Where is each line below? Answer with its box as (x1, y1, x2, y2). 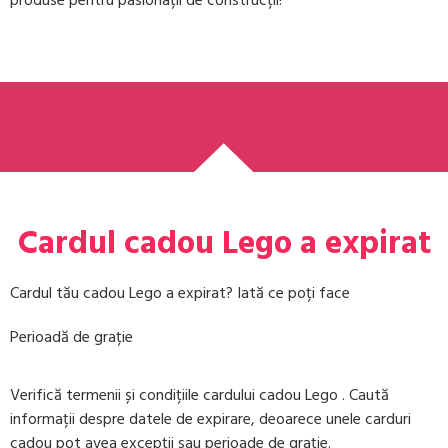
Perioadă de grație (10, 323, 133, 350)
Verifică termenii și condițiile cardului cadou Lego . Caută (10, 382, 389, 409)
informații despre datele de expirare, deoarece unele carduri (10, 406, 411, 433)
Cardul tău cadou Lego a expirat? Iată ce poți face (10, 279, 350, 306)
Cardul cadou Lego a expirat (17, 215, 431, 270)
